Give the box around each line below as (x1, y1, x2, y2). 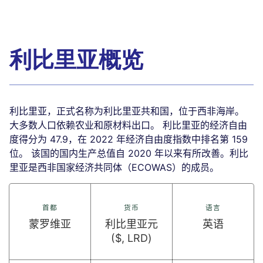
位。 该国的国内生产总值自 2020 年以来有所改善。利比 (9, 147, 248, 160)
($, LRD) (111, 232, 152, 245)
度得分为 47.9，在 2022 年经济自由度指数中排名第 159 (9, 133, 248, 146)
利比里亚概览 (9, 48, 143, 73)
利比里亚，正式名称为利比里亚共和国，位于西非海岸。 (9, 105, 244, 117)
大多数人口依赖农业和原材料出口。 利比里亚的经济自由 (9, 119, 247, 131)
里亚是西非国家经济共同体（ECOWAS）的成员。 (9, 161, 219, 174)
